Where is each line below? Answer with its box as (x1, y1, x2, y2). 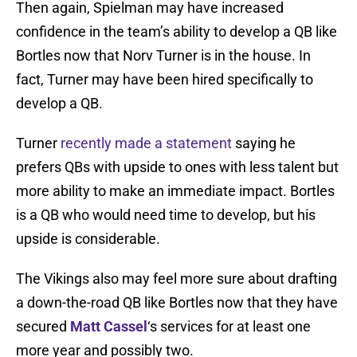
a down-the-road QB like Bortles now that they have (16, 294, 338, 312)
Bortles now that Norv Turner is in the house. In (16, 47, 311, 65)
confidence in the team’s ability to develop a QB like (16, 23, 337, 41)
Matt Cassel (70, 318, 147, 335)
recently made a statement (61, 135, 232, 152)
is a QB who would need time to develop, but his (16, 206, 316, 224)
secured (16, 318, 70, 335)
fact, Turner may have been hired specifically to (16, 71, 313, 88)
